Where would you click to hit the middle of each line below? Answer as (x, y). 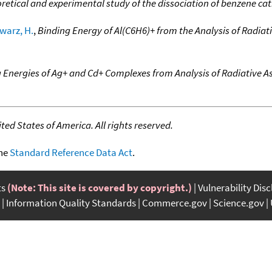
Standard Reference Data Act (71, 152)
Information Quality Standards (71, 202)
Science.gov (239, 202)
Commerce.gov (175, 202)
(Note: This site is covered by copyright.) (100, 187)
